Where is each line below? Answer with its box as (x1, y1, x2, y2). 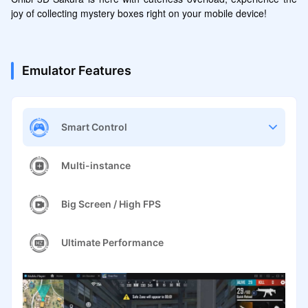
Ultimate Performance (60, 236, 164, 249)
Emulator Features (21, 63, 131, 78)
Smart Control (60, 121, 127, 133)
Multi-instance (60, 159, 131, 172)
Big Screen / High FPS (60, 198, 161, 210)
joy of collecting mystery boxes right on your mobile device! (10, 5, 267, 20)
